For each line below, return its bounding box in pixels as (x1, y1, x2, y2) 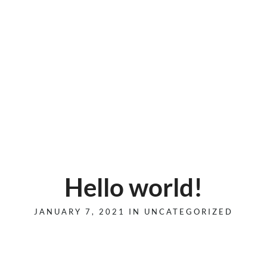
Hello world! (64, 172, 203, 202)
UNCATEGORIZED (144, 207, 233, 216)
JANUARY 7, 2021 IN (34, 207, 144, 216)
